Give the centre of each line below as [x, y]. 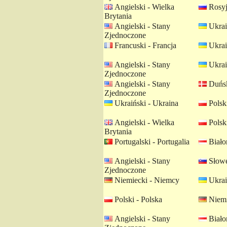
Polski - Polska [137, 199]
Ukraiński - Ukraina [145, 103]
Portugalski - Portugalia [151, 142]
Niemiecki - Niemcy [146, 180]
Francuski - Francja [144, 45]
